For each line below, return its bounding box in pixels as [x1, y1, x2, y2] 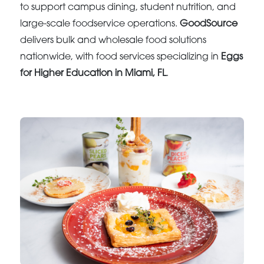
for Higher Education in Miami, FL [20, 68, 167, 78]
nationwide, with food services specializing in [20, 52, 222, 62]
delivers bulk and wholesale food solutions [20, 35, 207, 45]
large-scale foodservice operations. [20, 19, 180, 29]
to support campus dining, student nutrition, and [20, 2, 236, 12]
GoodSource [180, 19, 238, 29]
